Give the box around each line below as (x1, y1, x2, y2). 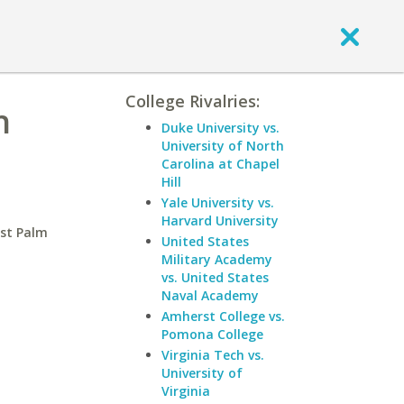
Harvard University (161, 212, 279, 229)
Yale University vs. (161, 194, 274, 211)
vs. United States (161, 269, 269, 286)
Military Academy (161, 251, 272, 268)
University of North (161, 137, 284, 154)
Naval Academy (161, 287, 259, 304)
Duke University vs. (161, 119, 280, 136)
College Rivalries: (125, 90, 260, 112)
